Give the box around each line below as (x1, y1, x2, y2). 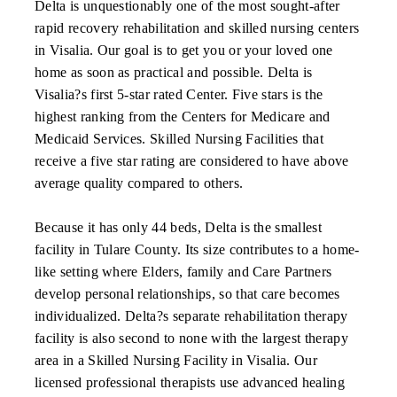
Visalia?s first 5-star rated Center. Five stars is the (35, 86, 323, 102)
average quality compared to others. (35, 175, 244, 191)
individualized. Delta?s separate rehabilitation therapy (35, 307, 348, 323)
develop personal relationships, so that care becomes (35, 285, 340, 301)
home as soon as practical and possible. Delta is (35, 64, 313, 80)
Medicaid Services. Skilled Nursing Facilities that (35, 130, 324, 146)
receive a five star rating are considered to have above (35, 152, 349, 168)
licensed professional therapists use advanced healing (35, 374, 345, 390)
